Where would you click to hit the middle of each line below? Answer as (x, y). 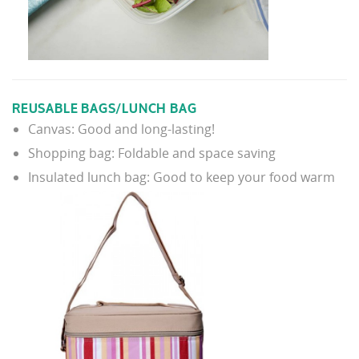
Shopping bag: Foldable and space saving (152, 153)
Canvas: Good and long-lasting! (121, 129)
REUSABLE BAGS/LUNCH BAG (105, 109)
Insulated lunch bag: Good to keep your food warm (182, 177)
